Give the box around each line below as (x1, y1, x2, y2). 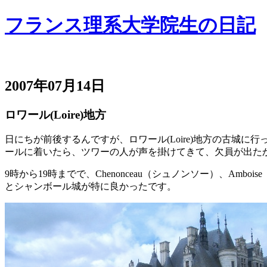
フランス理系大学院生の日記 (5, 14, 256, 36)
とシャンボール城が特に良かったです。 (5, 181, 176, 192)
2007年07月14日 (5, 77, 105, 94)
